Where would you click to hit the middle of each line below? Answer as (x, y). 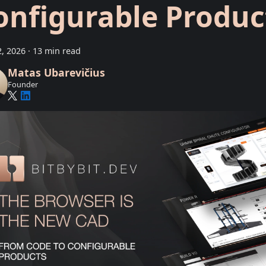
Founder (23, 85)
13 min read (57, 51)
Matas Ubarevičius (56, 73)
